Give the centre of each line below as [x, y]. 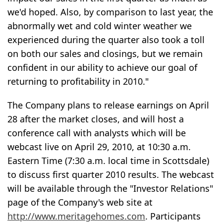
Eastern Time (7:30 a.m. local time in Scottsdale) [108, 161]
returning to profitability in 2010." [78, 82]
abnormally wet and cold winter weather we [100, 26]
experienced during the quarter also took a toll [106, 40]
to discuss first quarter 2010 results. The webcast [111, 175]
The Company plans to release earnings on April [108, 105]
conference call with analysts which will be [97, 133]
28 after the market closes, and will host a [96, 119]
